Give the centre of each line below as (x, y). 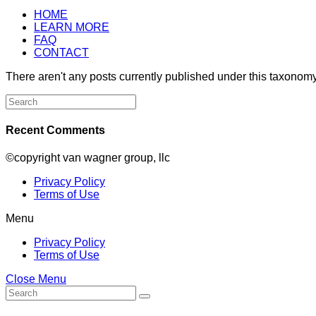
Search (23, 99)
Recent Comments (55, 130)
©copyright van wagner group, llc (88, 158)
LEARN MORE (72, 27)
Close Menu (36, 279)
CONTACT (61, 52)
